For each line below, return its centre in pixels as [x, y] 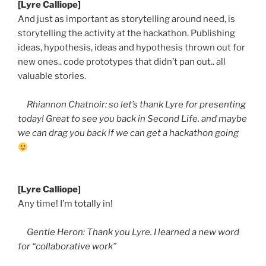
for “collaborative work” [68, 246]
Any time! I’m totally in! [65, 203]
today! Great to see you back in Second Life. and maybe [132, 119]
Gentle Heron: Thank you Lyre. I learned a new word [129, 232]
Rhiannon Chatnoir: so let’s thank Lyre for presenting [132, 105]
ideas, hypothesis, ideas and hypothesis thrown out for [132, 48]
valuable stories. [52, 76]
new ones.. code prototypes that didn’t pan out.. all [122, 62]
